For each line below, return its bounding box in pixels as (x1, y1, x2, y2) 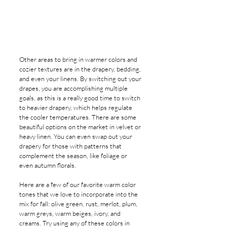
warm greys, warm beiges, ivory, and (19, 209, 122, 217)
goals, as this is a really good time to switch (19, 93, 142, 102)
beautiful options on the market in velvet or (19, 122, 142, 131)
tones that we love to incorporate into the (19, 190, 139, 198)
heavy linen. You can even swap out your (19, 132, 134, 140)
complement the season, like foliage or (19, 151, 129, 160)
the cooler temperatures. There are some (19, 112, 138, 121)
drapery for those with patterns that (19, 141, 123, 150)
